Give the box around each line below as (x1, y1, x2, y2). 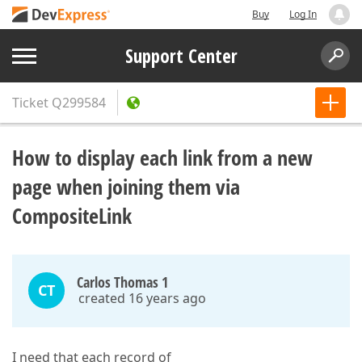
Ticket (12, 94, 48, 112)
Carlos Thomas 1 (77, 272, 168, 292)
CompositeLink (12, 201, 132, 230)
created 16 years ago (78, 289, 206, 307)
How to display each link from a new (12, 143, 313, 172)
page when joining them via (12, 172, 240, 201)
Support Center (124, 43, 238, 69)
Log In (289, 7, 317, 21)
